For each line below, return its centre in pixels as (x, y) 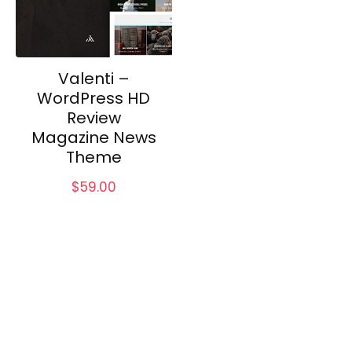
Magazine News (93, 137)
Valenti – (93, 78)
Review (93, 117)
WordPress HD (94, 98)
